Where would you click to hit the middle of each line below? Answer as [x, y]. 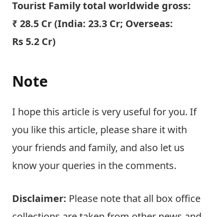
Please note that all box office [133, 199]
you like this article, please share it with [100, 130]
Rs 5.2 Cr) [34, 42]
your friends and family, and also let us [98, 148]
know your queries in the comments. [94, 166]
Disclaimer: [39, 199]
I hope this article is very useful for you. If [104, 112]
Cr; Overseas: [140, 24]
